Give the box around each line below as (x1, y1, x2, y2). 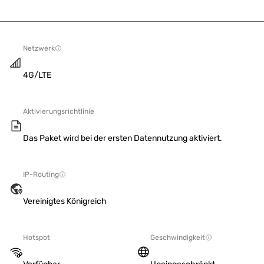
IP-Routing (23, 170, 59, 179)
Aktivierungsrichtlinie (23, 107, 94, 115)
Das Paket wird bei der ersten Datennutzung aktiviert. (23, 133, 222, 143)
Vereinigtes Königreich (23, 196, 107, 206)
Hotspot (23, 233, 50, 242)
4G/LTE (23, 70, 51, 80)
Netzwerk (23, 44, 55, 52)
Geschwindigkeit (150, 233, 205, 242)
